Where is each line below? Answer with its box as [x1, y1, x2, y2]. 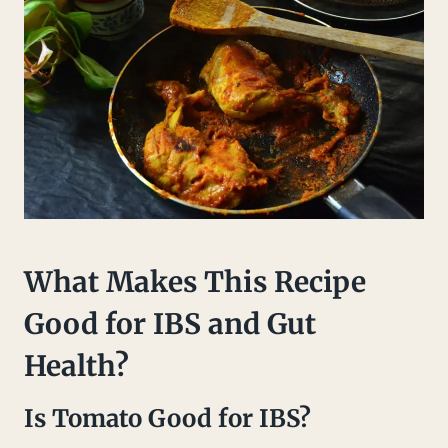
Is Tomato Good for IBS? [24, 403, 311, 435]
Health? [24, 348, 129, 385]
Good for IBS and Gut [24, 306, 316, 343]
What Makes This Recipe [24, 264, 366, 301]
